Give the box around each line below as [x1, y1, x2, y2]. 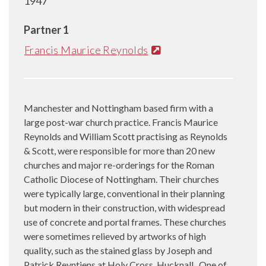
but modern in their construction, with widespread [24, 201, 225, 213]
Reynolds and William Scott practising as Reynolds [24, 130, 227, 142]
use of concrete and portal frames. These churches [24, 216, 226, 227]
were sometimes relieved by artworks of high [24, 230, 206, 242]
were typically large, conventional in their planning [24, 187, 225, 199]
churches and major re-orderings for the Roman [24, 159, 214, 170]
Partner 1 [24, 23, 69, 36]
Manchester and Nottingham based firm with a [24, 102, 213, 113]
